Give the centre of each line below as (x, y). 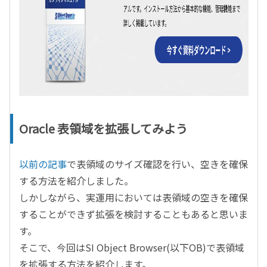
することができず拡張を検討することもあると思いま (133, 214)
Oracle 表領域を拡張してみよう (103, 128)
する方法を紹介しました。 (76, 181)
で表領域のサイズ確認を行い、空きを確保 (157, 164)
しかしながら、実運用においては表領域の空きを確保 (133, 197)
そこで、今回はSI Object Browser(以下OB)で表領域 (132, 247)
